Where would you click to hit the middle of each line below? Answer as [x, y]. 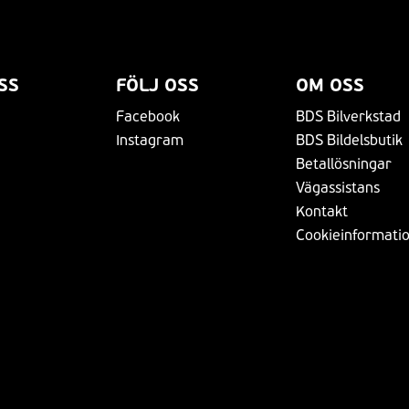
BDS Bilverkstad [348, 116]
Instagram [150, 140]
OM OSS [330, 85]
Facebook [148, 116]
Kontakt [322, 211]
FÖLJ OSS [157, 85]
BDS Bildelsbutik [349, 140]
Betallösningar [344, 163]
